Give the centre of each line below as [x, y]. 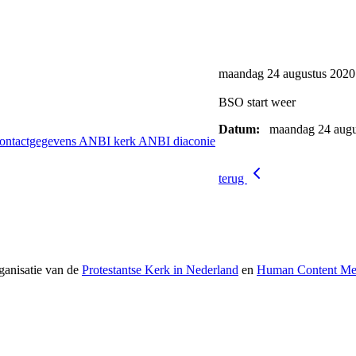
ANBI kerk [108, 141]
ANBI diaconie [177, 141]
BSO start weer [257, 102]
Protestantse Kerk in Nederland [160, 270]
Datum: [241, 129]
